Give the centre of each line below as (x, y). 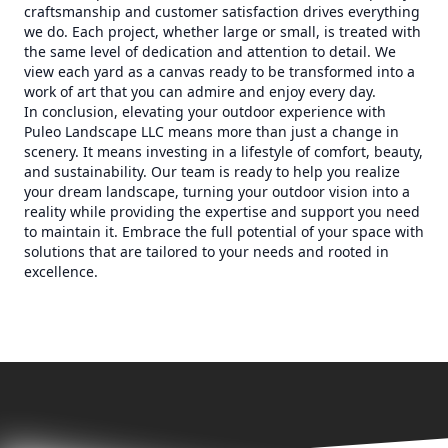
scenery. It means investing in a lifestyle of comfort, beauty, (223, 151)
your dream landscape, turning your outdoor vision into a (217, 191)
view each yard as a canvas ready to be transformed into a (219, 71)
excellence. (61, 271)
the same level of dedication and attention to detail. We (210, 51)
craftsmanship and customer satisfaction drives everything (222, 11)
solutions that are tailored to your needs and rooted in (206, 251)
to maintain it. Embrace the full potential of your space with (224, 231)
